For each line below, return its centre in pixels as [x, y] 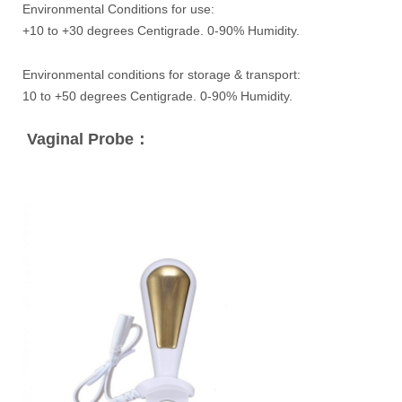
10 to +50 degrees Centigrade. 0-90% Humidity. [157, 96]
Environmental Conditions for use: [118, 9]
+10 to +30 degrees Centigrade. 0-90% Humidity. [161, 31]
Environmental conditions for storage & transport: [162, 75]
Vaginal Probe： [86, 140]
